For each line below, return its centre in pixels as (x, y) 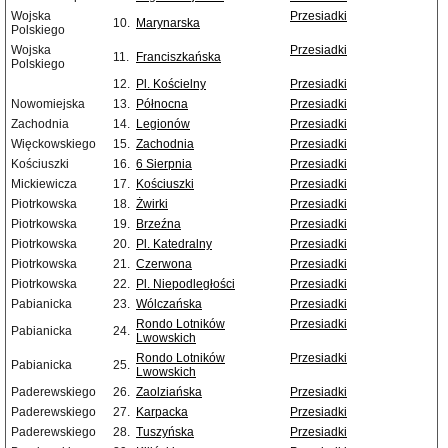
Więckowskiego (53, 144)
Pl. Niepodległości (185, 284)
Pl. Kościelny (171, 84)
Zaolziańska (169, 392)
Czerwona (164, 264)
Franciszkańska (178, 57)
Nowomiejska (48, 104)
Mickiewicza (44, 184)
